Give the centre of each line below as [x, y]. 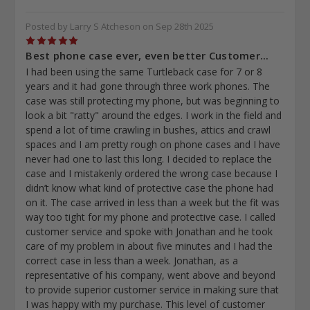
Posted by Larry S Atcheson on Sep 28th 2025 [120, 27]
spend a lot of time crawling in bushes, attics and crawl [148, 130]
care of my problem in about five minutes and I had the [149, 246]
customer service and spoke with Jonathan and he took [149, 232]
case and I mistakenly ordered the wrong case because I [152, 174]
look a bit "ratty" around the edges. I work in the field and [154, 116]
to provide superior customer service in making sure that [153, 290]
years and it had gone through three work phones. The [148, 86]
